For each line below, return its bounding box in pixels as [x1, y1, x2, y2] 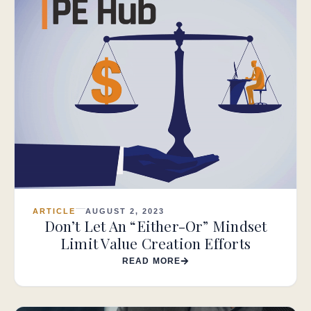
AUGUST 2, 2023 [85, 206, 165, 215]
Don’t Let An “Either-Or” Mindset [44, 215, 267, 235]
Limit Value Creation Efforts [60, 233, 251, 253]
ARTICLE [33, 206, 76, 215]
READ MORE [121, 255, 181, 266]
